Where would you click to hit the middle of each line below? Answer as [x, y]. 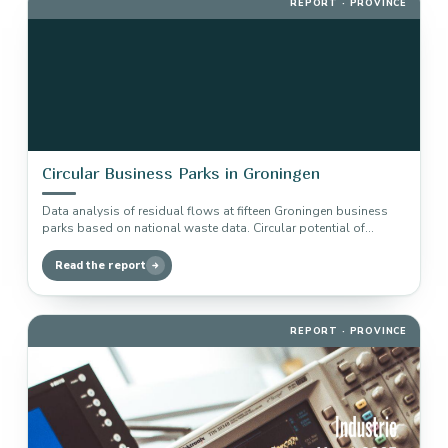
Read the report [100, 265]
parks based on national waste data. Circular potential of [203, 228]
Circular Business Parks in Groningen [181, 173]
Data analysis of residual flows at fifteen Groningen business [215, 211]
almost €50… [79, 245]
